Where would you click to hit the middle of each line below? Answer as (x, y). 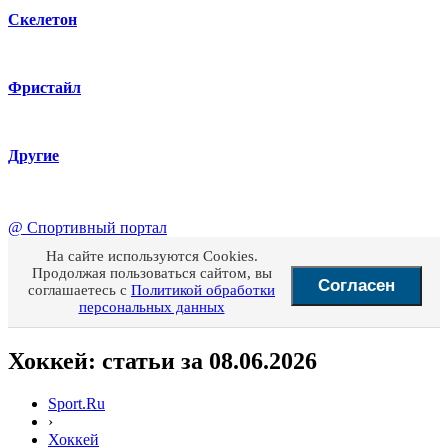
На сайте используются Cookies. (151, 256)
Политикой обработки (203, 290)
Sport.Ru (76, 403)
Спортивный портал (97, 227)
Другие (33, 155)
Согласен (356, 285)
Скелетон (42, 19)
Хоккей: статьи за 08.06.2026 (162, 360)
